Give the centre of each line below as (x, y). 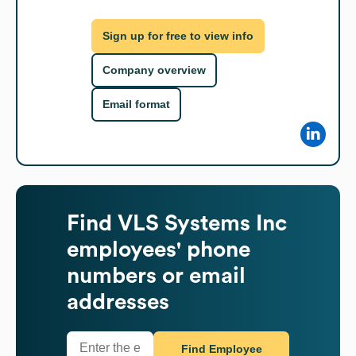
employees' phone (159, 249)
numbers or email (156, 275)
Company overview (154, 70)
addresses (118, 302)
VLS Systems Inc (202, 223)
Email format (136, 104)
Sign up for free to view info (178, 36)
